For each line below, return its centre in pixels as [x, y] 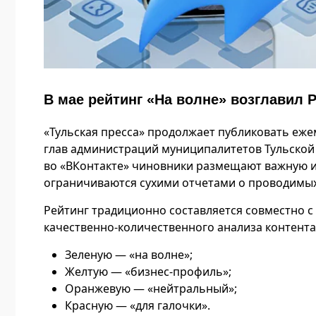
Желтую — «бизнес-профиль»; [148, 272]
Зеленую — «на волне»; [129, 255]
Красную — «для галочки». [138, 306]
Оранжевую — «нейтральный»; [151, 289]
